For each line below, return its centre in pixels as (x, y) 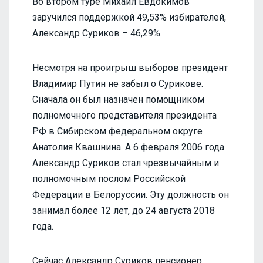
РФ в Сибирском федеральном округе (117, 131)
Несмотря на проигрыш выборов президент (130, 68)
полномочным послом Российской (109, 178)
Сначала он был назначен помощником (118, 99)
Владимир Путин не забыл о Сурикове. (119, 83)
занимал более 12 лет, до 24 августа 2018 (124, 210)
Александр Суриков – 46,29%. (97, 33)
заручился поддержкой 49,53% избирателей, (129, 17)
